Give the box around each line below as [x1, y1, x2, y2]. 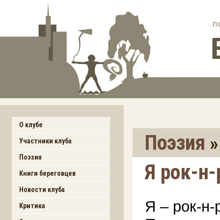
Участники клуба [19, 137, 72, 145]
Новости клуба [19, 186, 65, 193]
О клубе [19, 121, 43, 129]
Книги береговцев [19, 169, 76, 177]
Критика [19, 202, 45, 210]
